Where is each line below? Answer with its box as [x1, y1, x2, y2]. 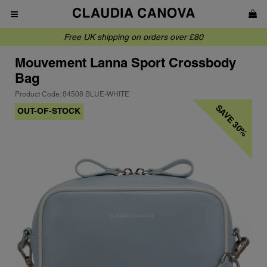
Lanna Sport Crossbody [86, 55, 236, 70]
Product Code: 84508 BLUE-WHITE [15, 90, 129, 98]
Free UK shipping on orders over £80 [64, 32, 203, 42]
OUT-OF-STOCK [17, 106, 81, 116]
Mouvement [15, 55, 86, 70]
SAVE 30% [213, 103, 250, 138]
